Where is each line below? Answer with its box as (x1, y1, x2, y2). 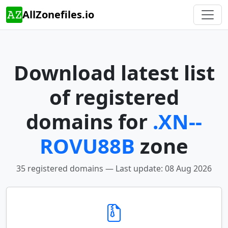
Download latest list (13, 59, 215, 87)
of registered (49, 83, 179, 111)
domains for (26, 107, 153, 135)
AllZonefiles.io (22, 8, 94, 21)
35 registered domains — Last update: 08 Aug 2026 (16, 163, 212, 174)
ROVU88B (40, 132, 135, 160)
